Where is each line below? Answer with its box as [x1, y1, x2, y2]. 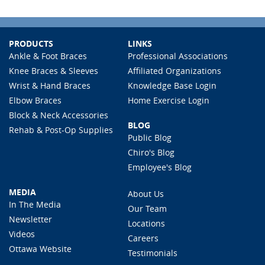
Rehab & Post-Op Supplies [9, 124, 113, 135]
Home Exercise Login [127, 95, 209, 106]
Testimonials [127, 247, 177, 258]
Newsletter [9, 214, 52, 225]
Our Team [127, 203, 167, 214]
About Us [127, 188, 164, 199]
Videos [9, 228, 35, 240]
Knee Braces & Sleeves [9, 65, 98, 76]
